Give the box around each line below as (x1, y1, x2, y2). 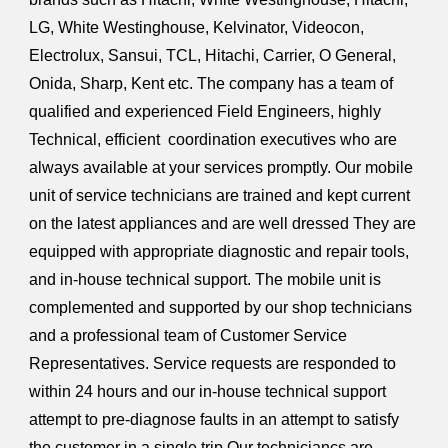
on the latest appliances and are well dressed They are (29, 214, 417, 232)
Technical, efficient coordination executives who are (29, 130, 398, 148)
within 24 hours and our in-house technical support (29, 382, 387, 400)
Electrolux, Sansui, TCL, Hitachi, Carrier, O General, (29, 46, 397, 64)
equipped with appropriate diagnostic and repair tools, (29, 242, 410, 260)
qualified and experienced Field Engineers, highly (29, 102, 382, 120)
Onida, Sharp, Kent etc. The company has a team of (29, 74, 394, 92)
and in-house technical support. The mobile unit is (29, 270, 382, 288)
